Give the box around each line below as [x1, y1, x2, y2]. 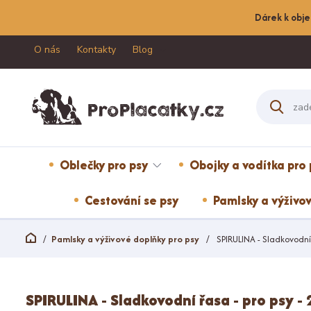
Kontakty [77, 43, 116, 56]
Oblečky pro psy [60, 156, 148, 174]
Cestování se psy [84, 192, 178, 209]
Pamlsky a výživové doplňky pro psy [51, 233, 199, 246]
